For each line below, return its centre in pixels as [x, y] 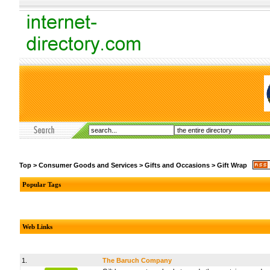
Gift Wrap [232, 165]
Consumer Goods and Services [88, 165]
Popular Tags [42, 184]
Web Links [37, 227]
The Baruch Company [137, 260]
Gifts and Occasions [177, 165]
